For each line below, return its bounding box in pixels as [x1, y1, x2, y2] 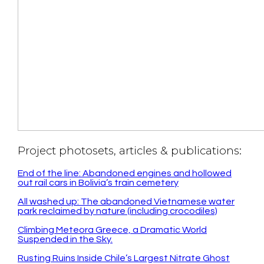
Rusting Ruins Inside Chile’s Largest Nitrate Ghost [18, 253, 230, 263]
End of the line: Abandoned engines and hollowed [18, 168, 232, 178]
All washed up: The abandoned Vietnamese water [18, 196, 235, 206]
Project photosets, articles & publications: [18, 144, 242, 157]
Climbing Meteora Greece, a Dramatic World [18, 225, 207, 235]
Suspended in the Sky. [18, 234, 113, 244]
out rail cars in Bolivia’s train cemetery [18, 177, 179, 187]
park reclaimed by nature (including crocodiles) [18, 206, 217, 216]
